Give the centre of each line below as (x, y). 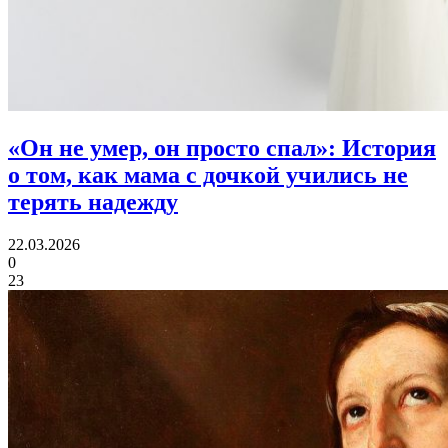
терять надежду (93, 202)
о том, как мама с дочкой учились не (208, 175)
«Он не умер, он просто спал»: (175, 148)
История (389, 148)
